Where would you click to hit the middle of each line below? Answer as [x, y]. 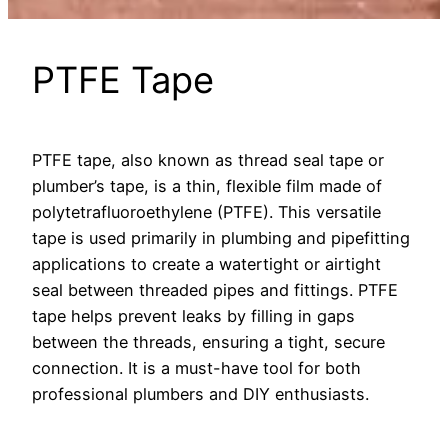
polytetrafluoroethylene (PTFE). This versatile [206, 211]
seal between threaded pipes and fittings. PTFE [215, 289]
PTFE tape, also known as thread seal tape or [208, 159]
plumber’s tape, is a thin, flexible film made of [207, 185]
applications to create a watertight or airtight [206, 263]
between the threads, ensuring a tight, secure [208, 341]
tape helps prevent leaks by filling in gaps [193, 315]
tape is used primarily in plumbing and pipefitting [221, 237]
